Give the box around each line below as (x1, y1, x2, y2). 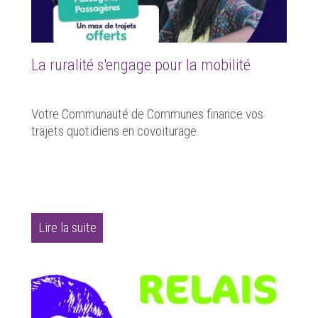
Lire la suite (38, 219, 97, 236)
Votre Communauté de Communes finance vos (31, 105, 263, 122)
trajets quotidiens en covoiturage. (31, 122, 199, 139)
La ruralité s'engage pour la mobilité (31, 55, 251, 74)
